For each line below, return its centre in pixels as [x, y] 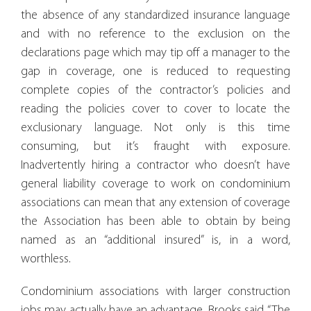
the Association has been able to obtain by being [155, 221]
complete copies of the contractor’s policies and [155, 90]
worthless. [46, 259]
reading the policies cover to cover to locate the [155, 109]
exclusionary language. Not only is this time [155, 128]
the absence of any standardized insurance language [155, 15]
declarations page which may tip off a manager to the [155, 53]
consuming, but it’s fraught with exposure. [155, 146]
